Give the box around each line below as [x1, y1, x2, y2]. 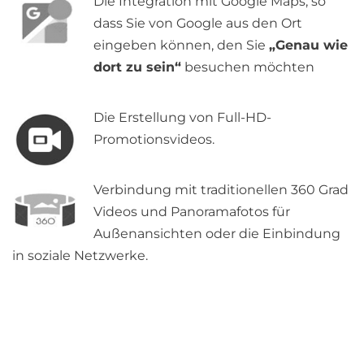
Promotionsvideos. [93, 131, 214, 147]
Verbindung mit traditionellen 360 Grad [93, 181, 349, 197]
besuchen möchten [181, 58, 314, 75]
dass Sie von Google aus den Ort [93, 15, 302, 31]
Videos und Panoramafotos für [93, 203, 290, 219]
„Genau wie [269, 37, 348, 53]
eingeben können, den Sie [93, 37, 269, 53]
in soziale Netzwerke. [12, 247, 148, 263]
